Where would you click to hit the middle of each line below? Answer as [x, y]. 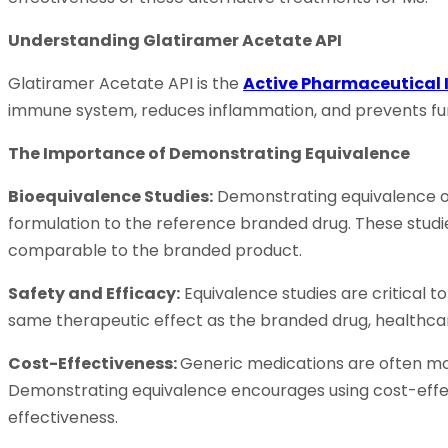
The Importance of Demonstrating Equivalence [209, 153]
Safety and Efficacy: [94, 293]
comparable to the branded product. [155, 250]
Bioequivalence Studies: [110, 196]
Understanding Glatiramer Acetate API [175, 40]
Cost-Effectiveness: [94, 363]
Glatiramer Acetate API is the [125, 83]
